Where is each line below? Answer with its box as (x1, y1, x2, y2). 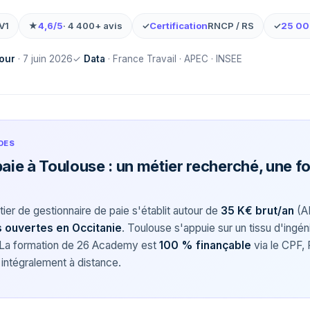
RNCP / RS (208, 20, 254, 31)
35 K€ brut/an (221, 204, 294, 217)
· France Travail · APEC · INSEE (105, 53, 242, 64)
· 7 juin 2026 (15, 53, 73, 64)
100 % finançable (159, 239, 251, 252)
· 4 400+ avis (63, 20, 122, 31)
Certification (149, 20, 208, 31)
